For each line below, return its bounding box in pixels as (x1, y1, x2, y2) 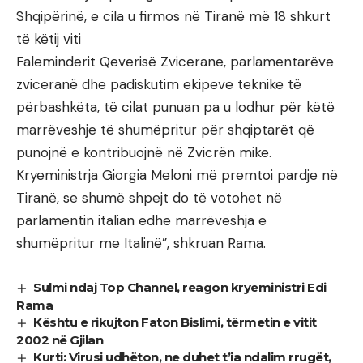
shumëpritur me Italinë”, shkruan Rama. (16, 233, 266, 252)
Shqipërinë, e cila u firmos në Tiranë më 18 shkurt (16, 6, 331, 25)
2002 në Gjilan (16, 331, 103, 348)
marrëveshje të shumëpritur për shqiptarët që (16, 120, 314, 139)
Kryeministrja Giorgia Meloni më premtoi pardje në (16, 165, 338, 184)
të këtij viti (16, 29, 81, 48)
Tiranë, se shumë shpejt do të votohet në (16, 188, 282, 207)
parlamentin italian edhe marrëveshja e (16, 211, 267, 229)
